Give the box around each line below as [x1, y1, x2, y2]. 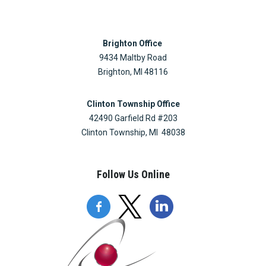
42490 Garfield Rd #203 [88, 113, 178, 123]
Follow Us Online [96, 168, 170, 181]
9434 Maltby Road [99, 53, 167, 63]
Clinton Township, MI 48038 [81, 128, 185, 138]
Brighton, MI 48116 [98, 67, 168, 77]
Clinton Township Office [86, 99, 180, 109]
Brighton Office [102, 39, 164, 49]
